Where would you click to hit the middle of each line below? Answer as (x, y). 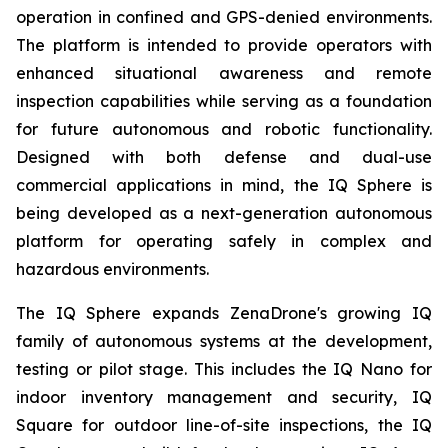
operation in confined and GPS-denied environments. (224, 17)
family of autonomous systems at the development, (224, 341)
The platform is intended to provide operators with (224, 45)
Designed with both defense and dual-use (224, 157)
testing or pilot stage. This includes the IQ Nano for (224, 369)
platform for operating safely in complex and (224, 241)
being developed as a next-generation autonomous (224, 213)
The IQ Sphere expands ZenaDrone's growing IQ (224, 313)
